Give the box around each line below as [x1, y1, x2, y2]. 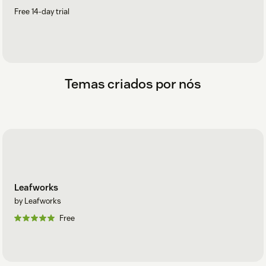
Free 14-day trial [14, 7, 69, 17]
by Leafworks [14, 195, 61, 206]
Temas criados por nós [65, 75, 201, 93]
